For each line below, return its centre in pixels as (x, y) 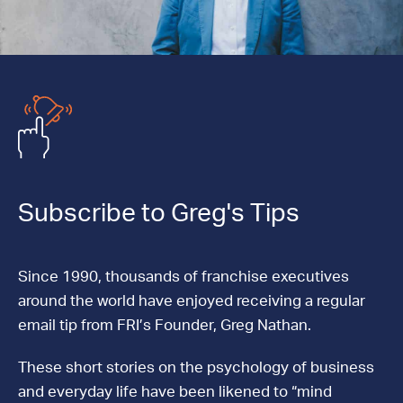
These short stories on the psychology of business (196, 367)
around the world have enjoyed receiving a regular (192, 301)
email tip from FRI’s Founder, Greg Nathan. (165, 325)
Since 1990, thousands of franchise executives (184, 277)
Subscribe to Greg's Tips (159, 213)
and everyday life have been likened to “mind (175, 392)
